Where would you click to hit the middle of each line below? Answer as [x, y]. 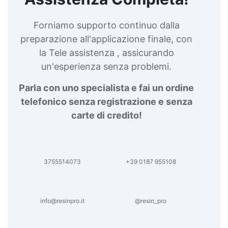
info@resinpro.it [62, 201]
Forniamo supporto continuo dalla [106, 25]
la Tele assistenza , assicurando [106, 52]
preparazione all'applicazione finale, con [106, 39]
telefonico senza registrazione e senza [106, 101]
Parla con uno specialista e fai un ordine [106, 88]
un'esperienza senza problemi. [106, 66]
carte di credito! [106, 115]
